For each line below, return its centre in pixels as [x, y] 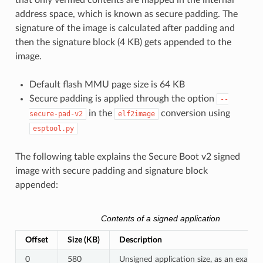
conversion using [194, 113]
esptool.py [53, 129]
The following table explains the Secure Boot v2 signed [127, 157]
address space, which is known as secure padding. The [126, 14]
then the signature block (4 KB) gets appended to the [123, 42]
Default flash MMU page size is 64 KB [107, 85]
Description [140, 240]
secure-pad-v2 [56, 114]
